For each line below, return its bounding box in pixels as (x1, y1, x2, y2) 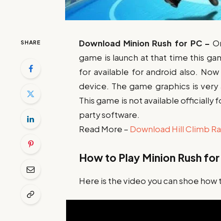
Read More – (79, 123, 130, 134)
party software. (79, 109, 140, 120)
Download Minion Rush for (79, 37, 190, 48)
